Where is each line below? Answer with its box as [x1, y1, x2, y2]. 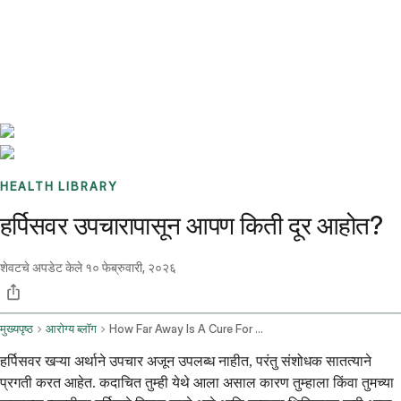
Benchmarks [21, 14, 92, 30]
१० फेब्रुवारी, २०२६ [85, 260, 176, 276]
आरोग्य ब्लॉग [46, 322, 97, 337]
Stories [92, 14, 131, 30]
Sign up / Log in [44, 36, 136, 52]
